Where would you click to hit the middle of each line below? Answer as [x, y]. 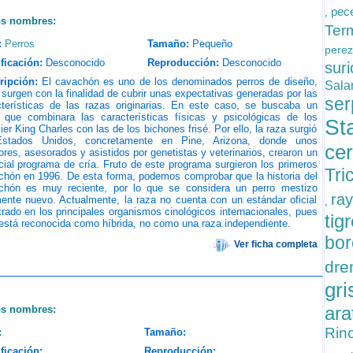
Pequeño [212, 44]
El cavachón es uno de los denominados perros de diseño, [177, 82]
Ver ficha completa [275, 245]
